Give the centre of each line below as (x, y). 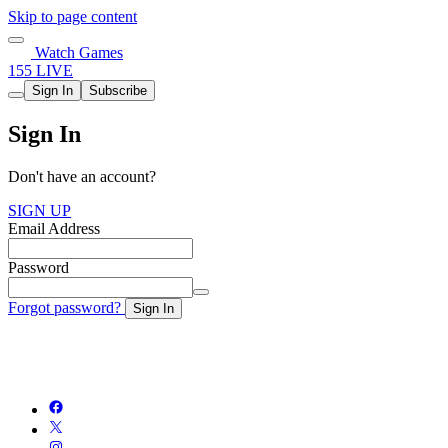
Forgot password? (66, 307)
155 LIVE (40, 70)
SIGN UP (39, 210)
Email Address (54, 228)
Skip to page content (72, 16)
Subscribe (118, 90)
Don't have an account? (82, 176)
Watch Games (77, 52)
